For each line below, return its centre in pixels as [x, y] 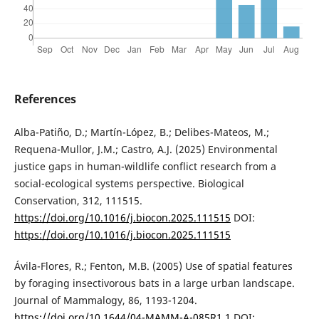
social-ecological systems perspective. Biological [129, 184]
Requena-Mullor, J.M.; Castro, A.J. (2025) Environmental [146, 150]
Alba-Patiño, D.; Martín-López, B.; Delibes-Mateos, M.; [141, 132]
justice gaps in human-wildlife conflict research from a [145, 167]
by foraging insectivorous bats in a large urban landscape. [154, 283]
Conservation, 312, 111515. [78, 201]
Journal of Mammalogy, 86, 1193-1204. [105, 300]
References [45, 99]
